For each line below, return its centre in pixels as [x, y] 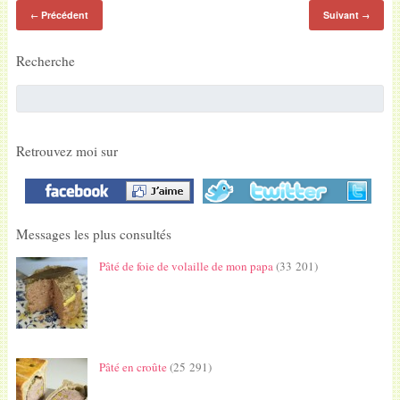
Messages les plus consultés [93, 234]
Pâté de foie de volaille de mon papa [186, 267]
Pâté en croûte [133, 367]
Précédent [63, 15]
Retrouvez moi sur [67, 150]
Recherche [45, 61]
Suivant [343, 15]
